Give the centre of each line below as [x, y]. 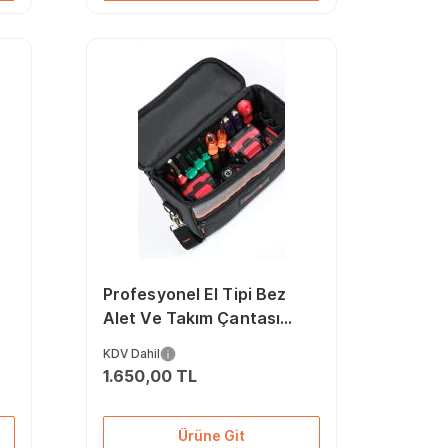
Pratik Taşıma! [160, 366]
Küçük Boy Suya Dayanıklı [205, 342]
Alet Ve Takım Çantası [191, 318]
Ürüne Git [211, 435]
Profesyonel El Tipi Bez [194, 294]
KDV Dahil [131, 353]
